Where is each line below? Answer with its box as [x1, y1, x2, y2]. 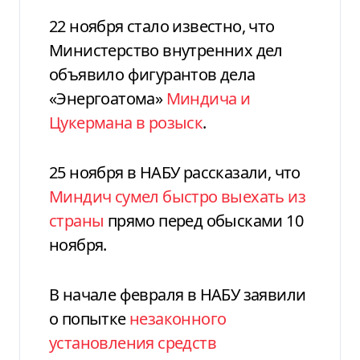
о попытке [49, 307, 130, 329]
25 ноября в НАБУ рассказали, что [49, 161, 301, 183]
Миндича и [166, 87, 251, 109]
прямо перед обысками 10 [104, 209, 304, 231]
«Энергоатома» [49, 87, 166, 109]
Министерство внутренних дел [49, 39, 283, 61]
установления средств [49, 331, 216, 354]
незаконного [129, 307, 227, 329]
